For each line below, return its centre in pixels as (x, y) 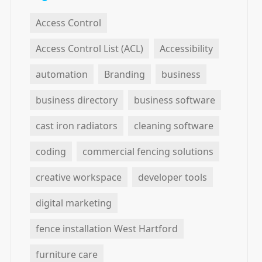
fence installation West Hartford (107, 229)
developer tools (173, 177)
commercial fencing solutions (148, 152)
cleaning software (174, 126)
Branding (125, 75)
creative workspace (79, 177)
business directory (77, 100)
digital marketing (74, 203)
